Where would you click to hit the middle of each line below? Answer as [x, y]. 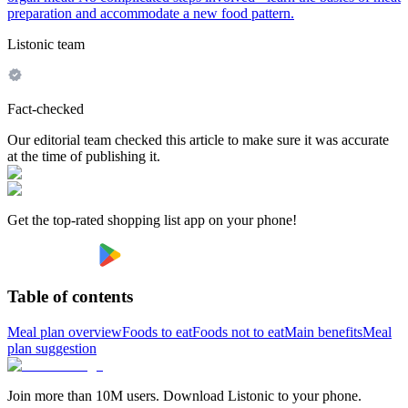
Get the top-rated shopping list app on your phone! [152, 219]
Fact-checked [46, 108]
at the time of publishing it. [84, 156]
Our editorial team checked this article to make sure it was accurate [198, 139]
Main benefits [323, 332]
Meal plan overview [65, 332]
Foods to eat [157, 332]
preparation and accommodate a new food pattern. [151, 13]
